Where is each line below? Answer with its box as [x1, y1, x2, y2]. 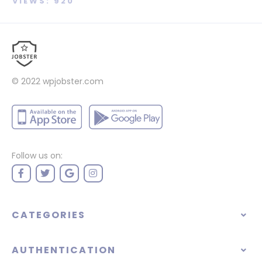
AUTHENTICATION [12, 243, 116, 257]
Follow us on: [12, 150, 63, 161]
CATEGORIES [12, 208, 85, 222]
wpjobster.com [43, 75, 104, 87]
